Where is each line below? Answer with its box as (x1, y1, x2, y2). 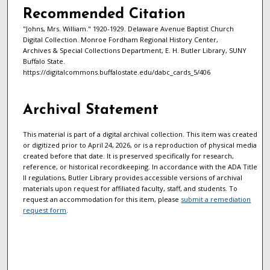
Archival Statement (23, 103, 159, 118)
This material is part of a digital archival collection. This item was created (23, 130, 258, 139)
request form (23, 206, 67, 215)
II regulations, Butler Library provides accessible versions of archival (23, 173, 243, 183)
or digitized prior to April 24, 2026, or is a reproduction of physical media (23, 140, 257, 150)
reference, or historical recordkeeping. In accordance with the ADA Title (23, 162, 258, 172)
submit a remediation (181, 195, 251, 204)
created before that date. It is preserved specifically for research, (23, 151, 234, 161)
